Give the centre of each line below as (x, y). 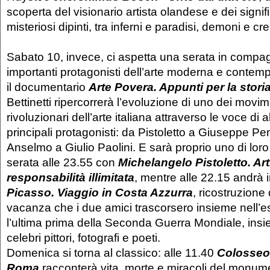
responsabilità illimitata (71, 177)
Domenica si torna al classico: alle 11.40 (112, 253)
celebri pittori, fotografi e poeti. (85, 238)
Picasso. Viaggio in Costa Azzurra (100, 193)
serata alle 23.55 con (62, 162)
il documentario (48, 87)
